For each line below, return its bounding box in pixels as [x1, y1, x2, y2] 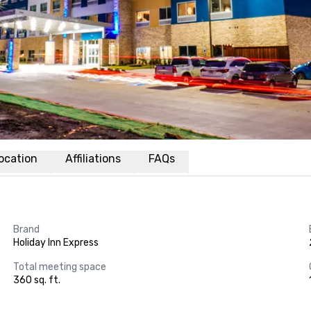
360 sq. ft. [12, 274, 60, 286]
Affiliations [65, 152, 121, 165]
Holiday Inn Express [12, 237, 99, 249]
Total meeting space [12, 261, 106, 273]
